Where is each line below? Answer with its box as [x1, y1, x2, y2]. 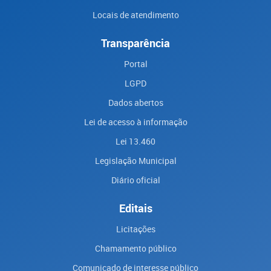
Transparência [101, 36, 170, 50]
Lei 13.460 [116, 135, 155, 147]
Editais [119, 201, 152, 215]
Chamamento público [94, 243, 177, 254]
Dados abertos [108, 97, 163, 108]
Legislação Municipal [94, 155, 177, 166]
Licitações [116, 223, 155, 235]
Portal [123, 58, 148, 70]
